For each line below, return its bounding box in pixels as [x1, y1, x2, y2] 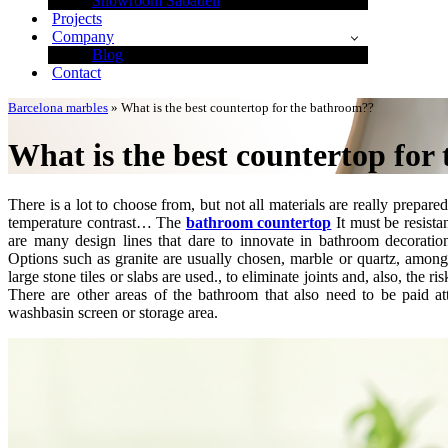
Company [52, 28, 114, 45]
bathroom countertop [185, 213, 332, 231]
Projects [52, 10, 102, 27]
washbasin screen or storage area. [8, 303, 218, 321]
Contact [52, 64, 101, 81]
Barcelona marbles [8, 100, 108, 115]
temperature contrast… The [8, 213, 186, 231]
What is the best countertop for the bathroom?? [121, 100, 374, 115]
